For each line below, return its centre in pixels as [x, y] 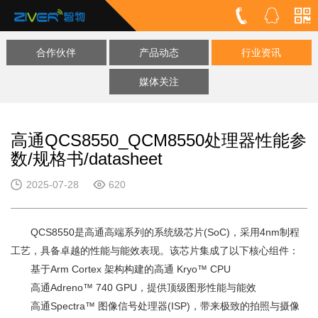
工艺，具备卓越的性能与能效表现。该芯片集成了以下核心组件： [155, 250]
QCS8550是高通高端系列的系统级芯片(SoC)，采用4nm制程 [155, 232]
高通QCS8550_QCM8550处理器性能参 [159, 140]
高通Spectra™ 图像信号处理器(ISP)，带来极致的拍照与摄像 [155, 306]
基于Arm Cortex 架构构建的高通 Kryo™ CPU [121, 269]
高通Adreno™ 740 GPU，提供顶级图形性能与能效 [133, 287]
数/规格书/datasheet [87, 158]
